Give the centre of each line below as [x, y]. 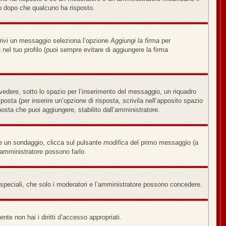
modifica [116, 143]
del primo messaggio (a [163, 143]
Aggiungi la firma [135, 41]
